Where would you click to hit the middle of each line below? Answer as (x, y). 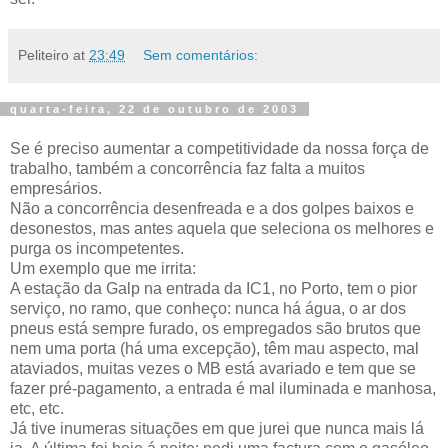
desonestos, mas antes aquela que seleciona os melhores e (222, 228)
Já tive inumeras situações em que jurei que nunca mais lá (217, 428)
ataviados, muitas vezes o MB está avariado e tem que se (213, 368)
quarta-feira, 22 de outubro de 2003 (154, 108)
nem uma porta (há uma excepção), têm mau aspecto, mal (214, 348)
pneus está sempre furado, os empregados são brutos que (215, 328)
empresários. (56, 188)
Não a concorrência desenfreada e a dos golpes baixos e (212, 208)
